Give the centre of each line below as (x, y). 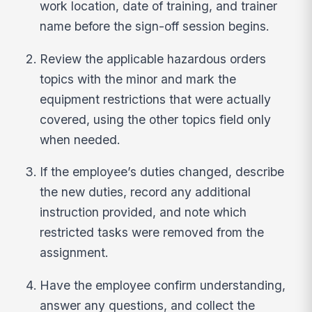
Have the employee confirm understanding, (163, 286)
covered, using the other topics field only (156, 119)
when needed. (80, 139)
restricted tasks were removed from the (152, 233)
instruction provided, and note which (143, 212)
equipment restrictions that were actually (156, 99)
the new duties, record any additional (146, 192)
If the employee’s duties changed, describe (162, 172)
